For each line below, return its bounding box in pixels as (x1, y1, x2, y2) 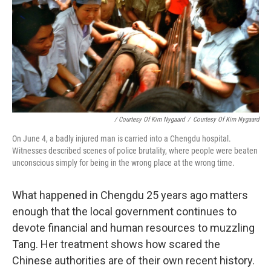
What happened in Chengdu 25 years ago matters (12, 189, 248, 202)
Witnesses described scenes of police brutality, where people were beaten (12, 146, 258, 156)
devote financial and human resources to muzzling (12, 221, 255, 235)
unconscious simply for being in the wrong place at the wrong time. (12, 158, 235, 168)
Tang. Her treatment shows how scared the (12, 238, 220, 251)
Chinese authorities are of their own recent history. (12, 254, 255, 267)
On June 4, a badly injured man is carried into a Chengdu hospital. (12, 134, 231, 144)
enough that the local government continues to (12, 205, 237, 218)
